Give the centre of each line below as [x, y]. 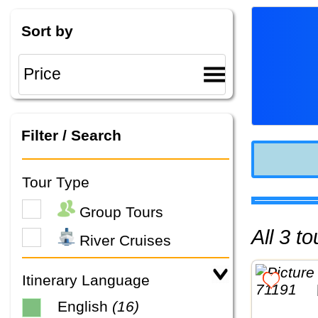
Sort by [47, 31]
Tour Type [56, 182]
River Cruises [123, 241]
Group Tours [119, 212]
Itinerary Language [86, 280]
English [85, 306]
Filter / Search [71, 136]
